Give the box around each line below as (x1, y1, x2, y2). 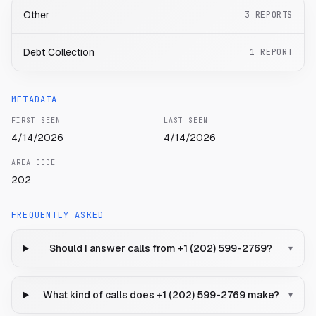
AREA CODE (11, 158, 56, 168)
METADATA (11, 94, 58, 106)
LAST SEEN (164, 116, 208, 126)
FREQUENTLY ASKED (11, 209, 104, 221)
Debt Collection (23, 46, 95, 59)
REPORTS (255, 9, 293, 21)
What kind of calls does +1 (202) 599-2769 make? (42, 288, 279, 302)
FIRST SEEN (11, 116, 61, 126)
